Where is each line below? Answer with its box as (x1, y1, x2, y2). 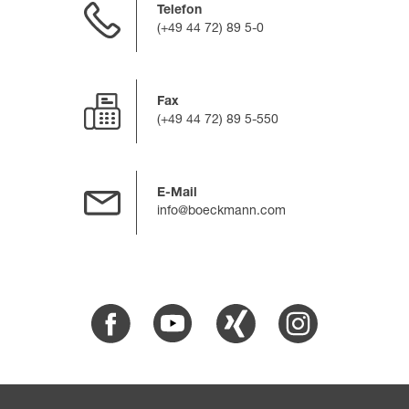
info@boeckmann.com (157, 205, 287, 218)
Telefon (157, 5, 203, 17)
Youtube (173, 308, 220, 320)
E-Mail (157, 187, 198, 200)
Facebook (110, 308, 169, 320)
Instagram (298, 308, 357, 320)
